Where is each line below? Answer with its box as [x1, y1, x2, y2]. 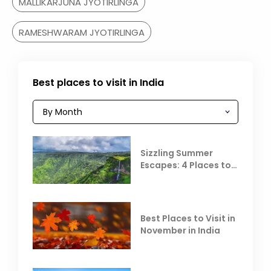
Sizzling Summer [140, 146, 213, 159]
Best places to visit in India [33, 76, 164, 90]
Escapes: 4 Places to [140, 158, 231, 171]
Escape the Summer [140, 171, 228, 183]
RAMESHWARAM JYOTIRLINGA [19, 26, 145, 39]
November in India [140, 224, 220, 237]
